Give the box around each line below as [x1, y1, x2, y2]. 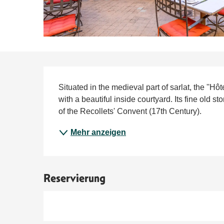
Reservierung [43, 171, 106, 185]
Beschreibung [43, 67, 145, 90]
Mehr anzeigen [70, 127, 126, 136]
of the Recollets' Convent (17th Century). [58, 106, 202, 115]
